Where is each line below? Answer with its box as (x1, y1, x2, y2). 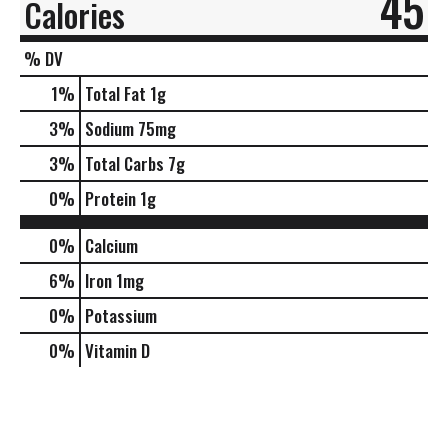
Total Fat (85, 80, 146, 106)
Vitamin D (85, 337, 150, 363)
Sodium (85, 115, 134, 141)
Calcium (85, 232, 138, 258)
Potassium (85, 302, 157, 328)
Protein (85, 185, 136, 211)
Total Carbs (85, 150, 164, 176)
